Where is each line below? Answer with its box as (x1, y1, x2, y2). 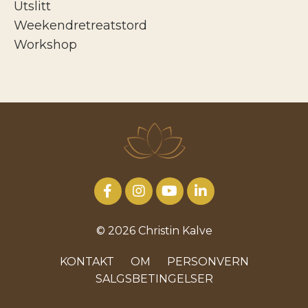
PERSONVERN (166, 255, 249, 269)
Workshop (14, 36, 77, 52)
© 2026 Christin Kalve (96, 224, 212, 238)
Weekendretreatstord (14, 17, 147, 33)
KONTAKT (59, 255, 114, 269)
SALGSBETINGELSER (95, 272, 213, 286)
